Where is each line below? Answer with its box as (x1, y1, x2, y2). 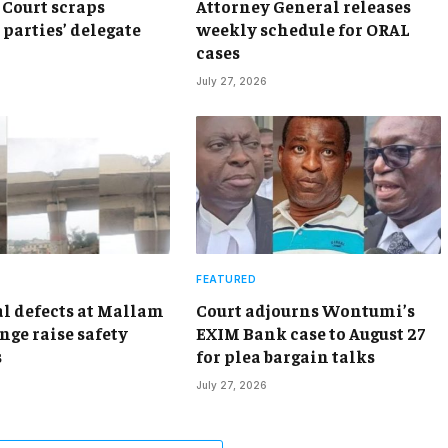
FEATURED (196, 272, 256, 285)
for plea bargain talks (196, 344, 375, 367)
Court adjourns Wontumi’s (196, 298, 415, 321)
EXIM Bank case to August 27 (196, 321, 425, 344)
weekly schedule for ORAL (196, 17, 410, 40)
